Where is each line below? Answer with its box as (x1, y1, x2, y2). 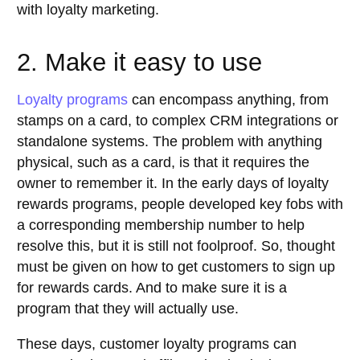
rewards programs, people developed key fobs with (17, 196, 343, 213)
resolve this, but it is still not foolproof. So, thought (17, 238, 335, 255)
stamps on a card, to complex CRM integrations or (17, 112, 338, 129)
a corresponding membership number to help (17, 217, 305, 234)
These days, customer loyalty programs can (17, 335, 297, 352)
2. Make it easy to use (17, 47, 262, 76)
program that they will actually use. (17, 301, 239, 317)
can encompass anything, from (128, 92, 329, 108)
